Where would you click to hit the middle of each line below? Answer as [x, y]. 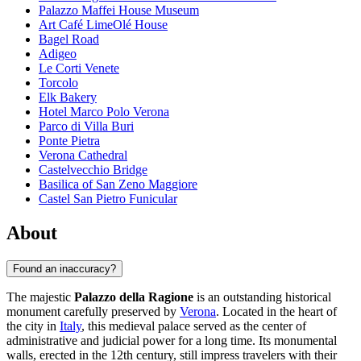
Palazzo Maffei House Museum [119, 10]
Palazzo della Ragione [134, 297]
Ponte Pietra [69, 141]
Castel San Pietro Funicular [108, 199]
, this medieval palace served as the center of [194, 326]
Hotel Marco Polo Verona [104, 112]
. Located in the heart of [276, 311]
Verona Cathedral [83, 156]
